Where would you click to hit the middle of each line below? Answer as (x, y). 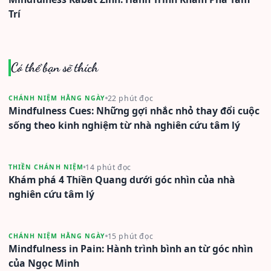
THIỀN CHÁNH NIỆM (46, 167)
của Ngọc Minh (44, 263)
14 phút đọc (109, 167)
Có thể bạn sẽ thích (54, 67)
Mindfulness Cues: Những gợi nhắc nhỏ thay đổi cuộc (134, 110)
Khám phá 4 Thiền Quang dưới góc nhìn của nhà (122, 179)
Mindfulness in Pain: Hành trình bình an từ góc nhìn (131, 248)
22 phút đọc (130, 98)
